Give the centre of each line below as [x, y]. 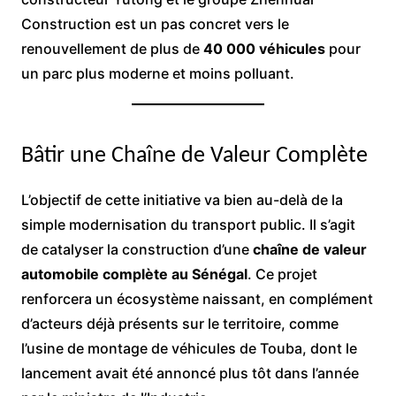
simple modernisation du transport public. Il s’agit [188, 225]
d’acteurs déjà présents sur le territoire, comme [179, 324]
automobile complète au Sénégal [134, 274]
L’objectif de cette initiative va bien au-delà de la [182, 200]
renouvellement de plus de [112, 49]
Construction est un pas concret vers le [155, 24]
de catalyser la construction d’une [137, 249]
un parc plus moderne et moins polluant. [157, 73]
